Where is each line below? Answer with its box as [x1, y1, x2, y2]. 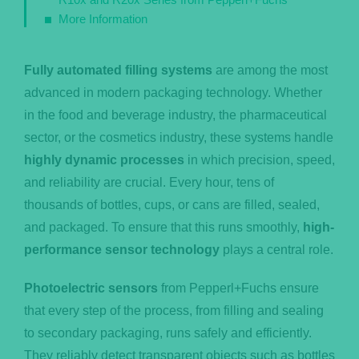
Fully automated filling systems [23, 63, 212, 78]
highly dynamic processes [23, 153, 184, 167]
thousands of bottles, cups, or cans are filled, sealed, [23, 198, 320, 212]
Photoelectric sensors [23, 281, 158, 296]
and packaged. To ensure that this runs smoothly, [23, 220, 303, 235]
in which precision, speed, [184, 153, 335, 167]
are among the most [212, 63, 328, 78]
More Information [58, 12, 147, 26]
